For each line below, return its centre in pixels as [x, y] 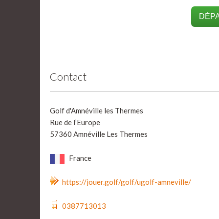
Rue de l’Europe [75, 122]
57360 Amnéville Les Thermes [99, 134]
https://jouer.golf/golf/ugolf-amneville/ [127, 182]
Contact [68, 77]
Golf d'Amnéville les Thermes [97, 110]
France [79, 158]
